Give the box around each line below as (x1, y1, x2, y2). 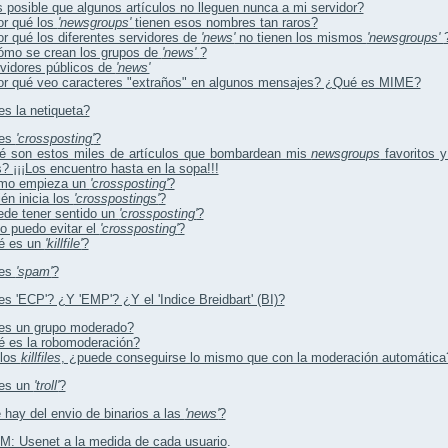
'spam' (15, 264, 52, 280)
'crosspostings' (73, 191, 159, 207)
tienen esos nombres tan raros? (134, 15, 318, 31)
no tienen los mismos (234, 30, 367, 46)
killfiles (20, 350, 61, 366)
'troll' (33, 378, 59, 394)
